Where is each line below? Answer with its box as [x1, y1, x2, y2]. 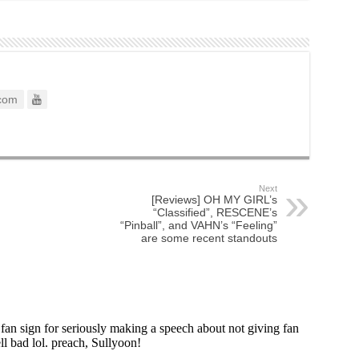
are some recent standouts [140, 232, 277, 244]
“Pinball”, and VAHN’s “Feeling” [119, 219, 277, 232]
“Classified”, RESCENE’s [152, 206, 277, 219]
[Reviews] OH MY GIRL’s [151, 193, 277, 206]
